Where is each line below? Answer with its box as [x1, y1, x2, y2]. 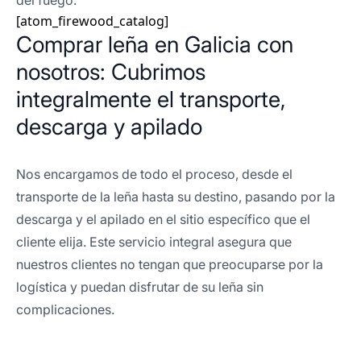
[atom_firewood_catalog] [16, 12, 168, 30]
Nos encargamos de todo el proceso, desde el [16, 166, 293, 182]
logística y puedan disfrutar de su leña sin [16, 279, 263, 295]
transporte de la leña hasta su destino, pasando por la [16, 189, 335, 205]
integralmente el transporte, [16, 85, 286, 113]
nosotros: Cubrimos [16, 58, 205, 85]
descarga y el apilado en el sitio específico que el [16, 211, 310, 227]
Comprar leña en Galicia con [16, 31, 293, 58]
